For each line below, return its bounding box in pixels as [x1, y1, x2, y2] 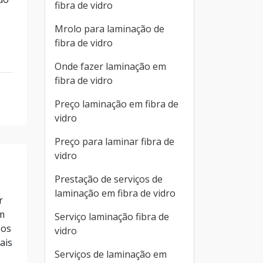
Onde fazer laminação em [55, 60, 166, 73]
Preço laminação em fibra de [55, 97, 178, 110]
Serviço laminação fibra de [55, 210, 169, 223]
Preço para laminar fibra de [55, 135, 174, 148]
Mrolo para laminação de [55, 22, 164, 35]
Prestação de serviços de [55, 173, 163, 186]
